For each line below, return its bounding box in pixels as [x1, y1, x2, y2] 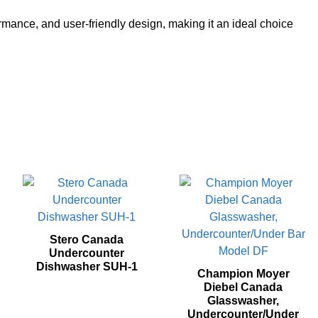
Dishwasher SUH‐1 [35, 260, 138, 273]
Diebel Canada [204, 280, 283, 293]
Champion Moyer [197, 267, 290, 280]
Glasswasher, [207, 294, 280, 307]
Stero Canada [50, 233, 124, 246]
